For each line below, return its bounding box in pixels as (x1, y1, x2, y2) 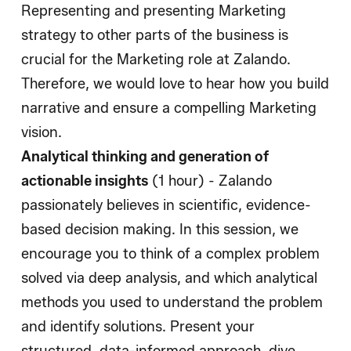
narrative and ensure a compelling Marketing (21, 100, 317, 118)
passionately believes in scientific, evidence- (21, 197, 311, 215)
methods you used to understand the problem (21, 294, 323, 312)
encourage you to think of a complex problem (21, 245, 320, 263)
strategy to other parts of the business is (21, 27, 288, 45)
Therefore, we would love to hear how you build (21, 75, 329, 93)
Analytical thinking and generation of (21, 148, 269, 166)
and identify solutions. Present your (21, 318, 255, 336)
